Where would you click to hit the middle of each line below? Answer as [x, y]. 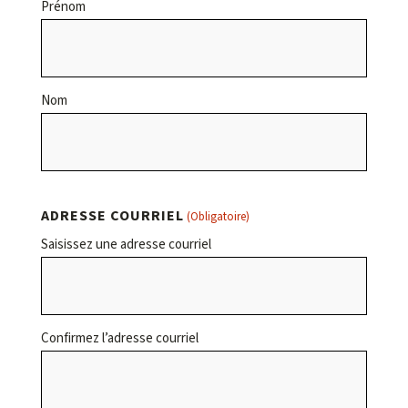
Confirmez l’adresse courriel [119, 338]
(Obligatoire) [219, 217]
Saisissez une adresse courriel [126, 245]
